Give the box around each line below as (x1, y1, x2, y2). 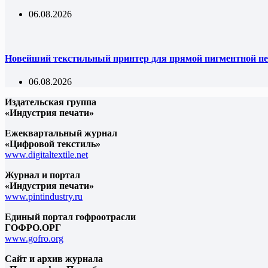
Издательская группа (5, 96, 96, 107)
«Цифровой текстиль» (5, 138, 100, 149)
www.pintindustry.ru (5, 191, 83, 202)
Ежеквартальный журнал (5, 127, 117, 138)
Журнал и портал (5, 169, 80, 180)
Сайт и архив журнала (5, 253, 103, 264)
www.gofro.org (5, 233, 63, 243)
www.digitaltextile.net (5, 149, 88, 160)
